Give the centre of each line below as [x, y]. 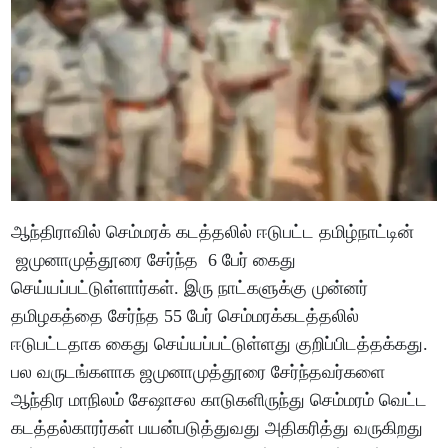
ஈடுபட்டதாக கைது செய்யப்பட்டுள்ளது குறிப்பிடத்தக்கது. [220, 343]
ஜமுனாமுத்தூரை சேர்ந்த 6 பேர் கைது [154, 259]
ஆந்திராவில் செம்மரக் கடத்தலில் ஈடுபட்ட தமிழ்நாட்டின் [213, 231]
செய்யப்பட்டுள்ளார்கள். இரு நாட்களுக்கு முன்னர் [190, 287]
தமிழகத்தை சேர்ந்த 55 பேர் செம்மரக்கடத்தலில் [185, 315]
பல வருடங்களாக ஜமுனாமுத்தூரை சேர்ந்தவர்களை [198, 371]
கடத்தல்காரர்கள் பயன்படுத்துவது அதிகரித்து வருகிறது [217, 427]
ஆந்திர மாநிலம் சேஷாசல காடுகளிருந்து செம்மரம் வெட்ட [219, 399]
